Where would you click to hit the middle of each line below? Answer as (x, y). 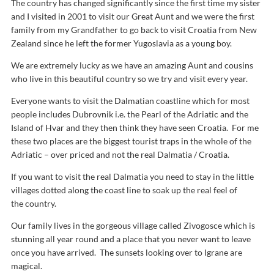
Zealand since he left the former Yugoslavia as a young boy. (121, 43)
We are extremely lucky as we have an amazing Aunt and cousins (132, 65)
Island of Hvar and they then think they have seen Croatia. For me (135, 128)
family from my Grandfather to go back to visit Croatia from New (134, 30)
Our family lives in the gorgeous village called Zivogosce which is (133, 225)
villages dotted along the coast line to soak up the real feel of (124, 190)
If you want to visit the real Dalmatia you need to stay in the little (132, 176)
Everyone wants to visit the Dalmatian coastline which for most (130, 101)
